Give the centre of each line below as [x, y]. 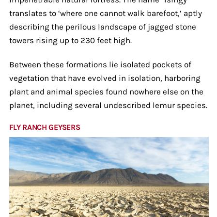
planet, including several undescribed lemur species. [108, 105]
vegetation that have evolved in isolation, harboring [105, 78]
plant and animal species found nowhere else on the [106, 91]
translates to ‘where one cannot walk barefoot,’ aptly [105, 13]
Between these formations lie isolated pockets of [100, 64]
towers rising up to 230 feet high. [70, 40]
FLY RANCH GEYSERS [45, 127]
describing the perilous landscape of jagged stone [102, 26]
